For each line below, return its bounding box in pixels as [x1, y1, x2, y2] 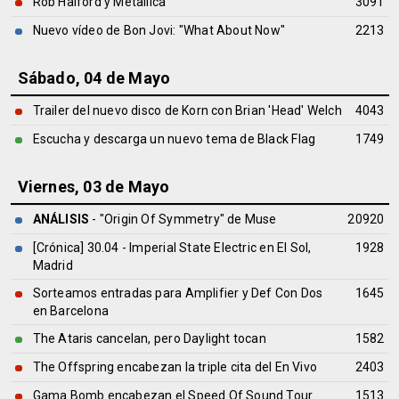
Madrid [32, 258, 73, 273]
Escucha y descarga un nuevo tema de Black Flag [32, 132, 316, 146]
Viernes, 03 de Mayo [17, 177, 170, 196]
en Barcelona [32, 304, 110, 318]
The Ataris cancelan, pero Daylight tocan [32, 331, 266, 346]
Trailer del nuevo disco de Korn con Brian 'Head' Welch [32, 103, 342, 118]
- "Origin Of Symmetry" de [89, 212, 245, 226]
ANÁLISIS [32, 212, 90, 226]
